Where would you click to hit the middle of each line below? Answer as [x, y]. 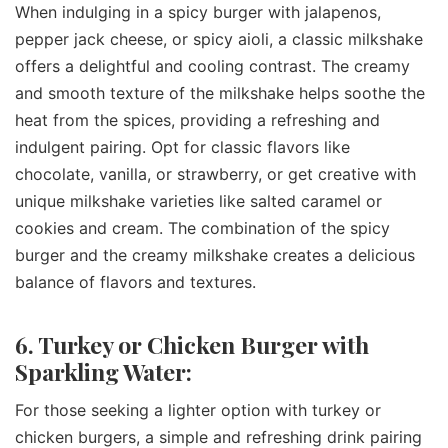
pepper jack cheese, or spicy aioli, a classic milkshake [219, 38]
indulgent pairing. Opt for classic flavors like [182, 146]
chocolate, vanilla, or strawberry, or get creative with [215, 173]
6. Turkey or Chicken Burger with [192, 344]
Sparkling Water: [103, 371]
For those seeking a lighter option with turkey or [198, 409]
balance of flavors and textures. [135, 281]
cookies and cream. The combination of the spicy [202, 227]
